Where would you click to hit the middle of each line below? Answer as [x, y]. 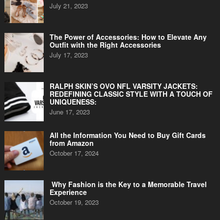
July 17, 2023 [69, 55]
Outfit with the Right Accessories [105, 45]
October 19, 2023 [74, 202]
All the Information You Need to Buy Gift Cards [127, 135]
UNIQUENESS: [73, 102]
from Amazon [71, 143]
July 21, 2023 [69, 6]
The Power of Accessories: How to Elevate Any [128, 37]
